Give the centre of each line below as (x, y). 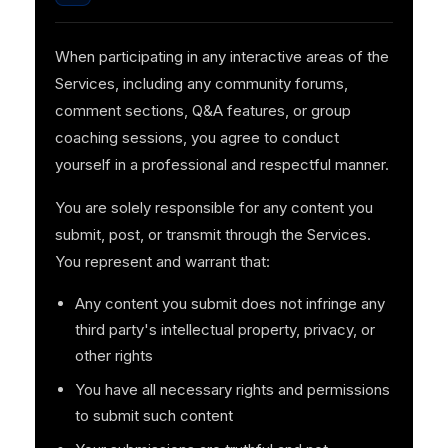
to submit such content (153, 416)
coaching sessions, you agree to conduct (196, 138)
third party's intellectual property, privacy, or (224, 330)
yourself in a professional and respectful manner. (221, 165)
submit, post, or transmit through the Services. (212, 235)
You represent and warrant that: (162, 262)
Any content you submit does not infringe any (229, 304)
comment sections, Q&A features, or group (202, 111)
